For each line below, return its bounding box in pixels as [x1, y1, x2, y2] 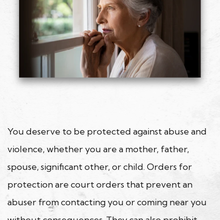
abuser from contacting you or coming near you [7, 196, 207, 208]
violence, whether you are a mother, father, [7, 143, 189, 155]
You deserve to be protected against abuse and [7, 126, 207, 137]
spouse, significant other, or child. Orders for [7, 161, 192, 173]
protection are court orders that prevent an [7, 179, 192, 191]
